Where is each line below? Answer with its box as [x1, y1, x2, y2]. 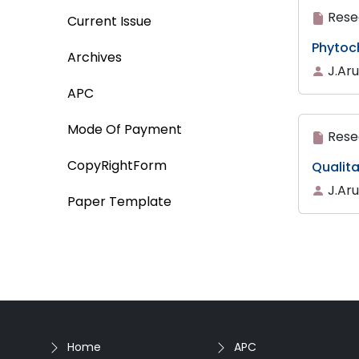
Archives [67, 48, 123, 67]
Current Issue [67, 12, 152, 30]
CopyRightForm [67, 156, 167, 175]
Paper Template [67, 192, 172, 211]
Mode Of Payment [67, 120, 183, 139]
